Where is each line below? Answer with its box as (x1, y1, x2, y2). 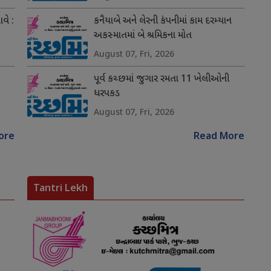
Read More (193, 131, 244, 144)
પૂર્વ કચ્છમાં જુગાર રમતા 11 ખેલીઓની (93, 73, 229, 87)
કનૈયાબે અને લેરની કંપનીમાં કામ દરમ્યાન (93, 15, 232, 28)
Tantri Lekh (33, 181, 88, 195)
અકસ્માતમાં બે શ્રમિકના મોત (93, 30, 192, 43)
